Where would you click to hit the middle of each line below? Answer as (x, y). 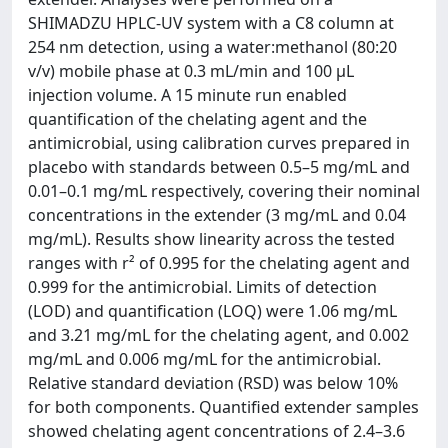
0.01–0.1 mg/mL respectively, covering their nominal (224, 190)
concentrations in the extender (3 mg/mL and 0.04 (217, 214)
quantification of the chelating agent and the (197, 118)
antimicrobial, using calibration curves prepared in (219, 142)
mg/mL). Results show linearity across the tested (211, 238)
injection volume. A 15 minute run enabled (187, 94)
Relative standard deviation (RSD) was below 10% (213, 382)
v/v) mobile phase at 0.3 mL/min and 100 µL (191, 70)
